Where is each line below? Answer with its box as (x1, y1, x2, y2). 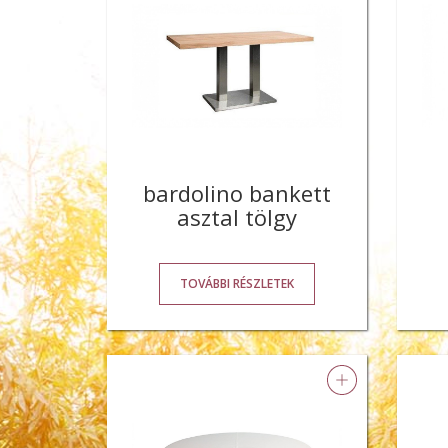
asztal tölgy (176, 202, 297, 233)
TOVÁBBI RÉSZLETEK (179, 275, 294, 293)
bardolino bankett (142, 178, 331, 209)
